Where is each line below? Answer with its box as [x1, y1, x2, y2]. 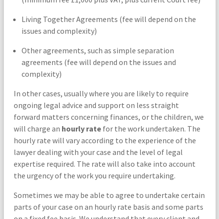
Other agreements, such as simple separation [21, 45, 174, 55]
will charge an [13, 123, 62, 133]
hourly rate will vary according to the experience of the [13, 135, 196, 145]
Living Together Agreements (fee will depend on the [21, 14, 196, 24]
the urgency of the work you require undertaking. [13, 170, 175, 180]
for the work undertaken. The [101, 123, 200, 133]
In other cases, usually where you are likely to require [13, 88, 189, 98]
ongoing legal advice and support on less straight [13, 100, 179, 110]
